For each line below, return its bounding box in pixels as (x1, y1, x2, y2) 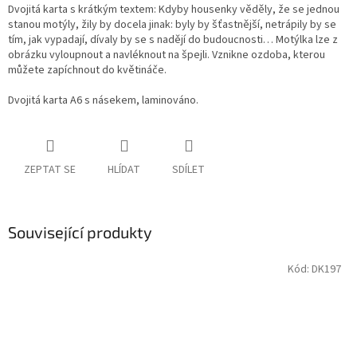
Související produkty (8, 222, 152, 242)
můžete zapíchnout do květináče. (8, 62, 167, 79)
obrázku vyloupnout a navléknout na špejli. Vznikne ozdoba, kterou (8, 47, 325, 64)
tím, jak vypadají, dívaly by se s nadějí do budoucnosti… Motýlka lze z (8, 32, 338, 49)
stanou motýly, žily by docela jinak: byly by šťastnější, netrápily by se (8, 17, 336, 33)
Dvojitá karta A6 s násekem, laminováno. (8, 92, 198, 109)
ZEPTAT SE (24, 162, 76, 178)
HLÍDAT (108, 162, 140, 178)
